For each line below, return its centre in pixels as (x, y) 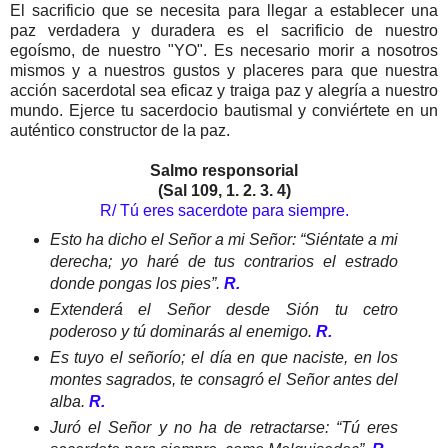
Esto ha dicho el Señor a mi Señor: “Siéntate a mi (224, 239)
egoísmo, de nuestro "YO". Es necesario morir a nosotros (224, 51)
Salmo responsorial (224, 171)
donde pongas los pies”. (136, 283)
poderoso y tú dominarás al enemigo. (182, 331)
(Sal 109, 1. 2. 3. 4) (224, 191)
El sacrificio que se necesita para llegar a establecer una (224, 11)
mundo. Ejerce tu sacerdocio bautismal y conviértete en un (224, 111)
